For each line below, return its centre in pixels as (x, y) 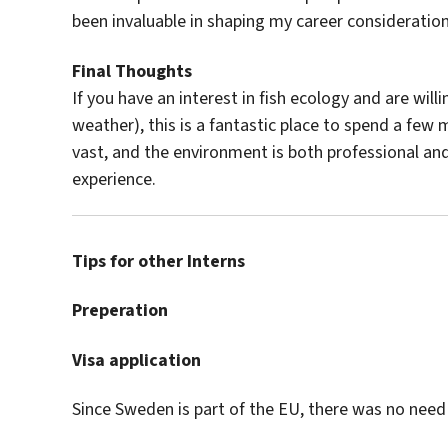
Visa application (136, 359)
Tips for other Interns (158, 260)
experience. (114, 178)
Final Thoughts (132, 70)
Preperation (120, 310)
